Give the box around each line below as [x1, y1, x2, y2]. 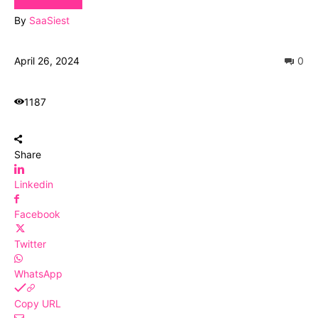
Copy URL [14, 297, 61, 309]
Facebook [14, 207, 60, 220]
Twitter [14, 237, 46, 250]
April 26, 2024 [14, 54, 79, 67]
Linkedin [14, 177, 53, 190]
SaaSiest [29, 13, 70, 26]
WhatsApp [14, 267, 62, 280]
